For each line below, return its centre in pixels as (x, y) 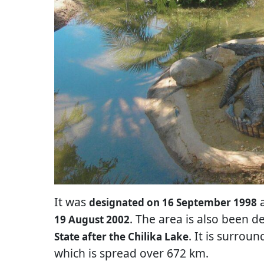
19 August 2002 (92, 219)
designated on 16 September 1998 (173, 202)
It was (72, 202)
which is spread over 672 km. (131, 253)
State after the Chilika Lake (121, 236)
